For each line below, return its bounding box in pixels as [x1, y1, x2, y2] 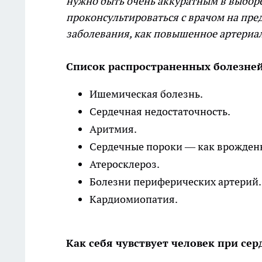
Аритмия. [89, 122, 139, 136]
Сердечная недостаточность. [89, 105, 232, 119]
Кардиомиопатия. [89, 192, 178, 206]
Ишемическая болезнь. [89, 87, 205, 101]
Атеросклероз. [89, 157, 161, 171]
